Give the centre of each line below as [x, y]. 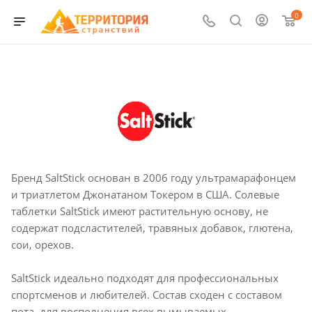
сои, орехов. [42, 244]
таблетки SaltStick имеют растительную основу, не [140, 211]
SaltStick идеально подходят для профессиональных [145, 278]
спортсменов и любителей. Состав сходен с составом [147, 295]
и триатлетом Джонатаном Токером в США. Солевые [145, 194]
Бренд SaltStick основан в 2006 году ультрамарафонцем [154, 177]
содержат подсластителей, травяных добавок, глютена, [152, 227]
